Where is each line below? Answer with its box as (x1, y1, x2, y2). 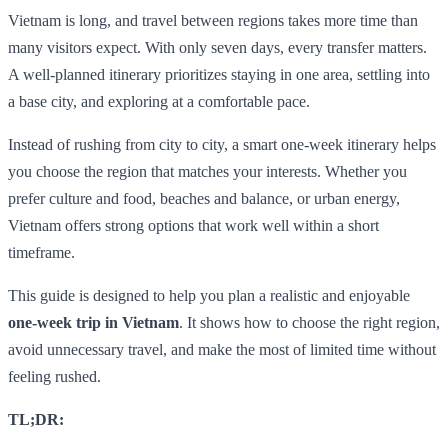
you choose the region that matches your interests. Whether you (8, 162, 407, 180)
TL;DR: (8, 410, 64, 428)
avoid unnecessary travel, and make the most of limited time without (8, 340, 436, 358)
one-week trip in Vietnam (8, 313, 179, 331)
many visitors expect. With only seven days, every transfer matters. (8, 38, 427, 56)
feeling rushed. (8, 367, 101, 385)
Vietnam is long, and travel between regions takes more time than (8, 11, 418, 29)
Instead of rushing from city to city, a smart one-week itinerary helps (8, 135, 436, 153)
